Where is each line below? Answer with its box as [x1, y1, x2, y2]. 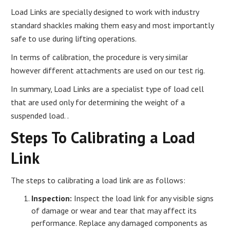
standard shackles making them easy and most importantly [11, 20, 214, 30]
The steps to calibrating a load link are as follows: [11, 175, 186, 185]
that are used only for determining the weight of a [11, 97, 185, 107]
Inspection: [31, 193, 72, 203]
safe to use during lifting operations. [11, 33, 137, 44]
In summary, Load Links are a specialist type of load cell [11, 83, 204, 94]
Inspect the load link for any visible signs [72, 193, 214, 203]
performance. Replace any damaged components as [31, 217, 208, 228]
